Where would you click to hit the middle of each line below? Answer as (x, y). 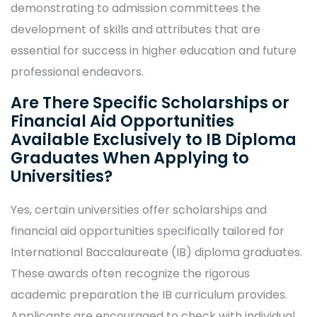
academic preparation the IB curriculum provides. (149, 295)
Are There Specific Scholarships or (150, 103)
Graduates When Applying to (130, 158)
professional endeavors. (77, 72)
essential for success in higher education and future (154, 51)
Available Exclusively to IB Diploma (154, 139)
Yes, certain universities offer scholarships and (139, 210)
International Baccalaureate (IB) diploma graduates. (156, 252)
